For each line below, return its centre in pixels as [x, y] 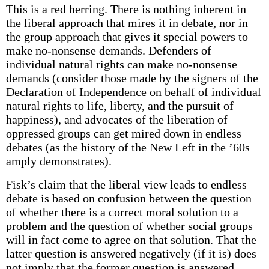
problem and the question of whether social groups [129, 226]
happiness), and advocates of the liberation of [116, 119]
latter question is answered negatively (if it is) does [131, 253]
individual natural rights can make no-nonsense [121, 64]
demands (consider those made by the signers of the [132, 78]
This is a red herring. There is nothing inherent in [126, 9]
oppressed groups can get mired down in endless [123, 133]
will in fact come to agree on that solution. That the [131, 240]
